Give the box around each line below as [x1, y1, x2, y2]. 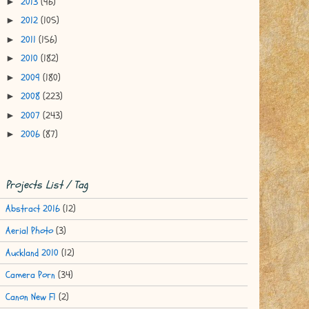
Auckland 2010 [6, 246, 59, 259]
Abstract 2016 [6, 201, 60, 215]
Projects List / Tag [6, 177, 88, 192]
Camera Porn [6, 268, 55, 281]
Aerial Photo [6, 223, 53, 237]
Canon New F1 [6, 290, 56, 303]
